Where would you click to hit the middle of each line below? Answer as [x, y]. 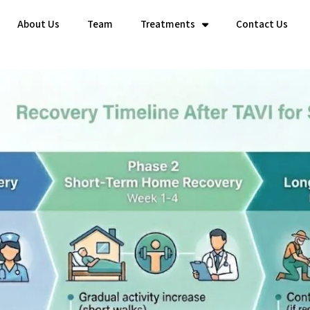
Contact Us [262, 24]
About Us [38, 24]
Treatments [168, 24]
